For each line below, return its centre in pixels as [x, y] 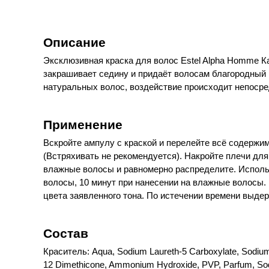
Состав [66, 233]
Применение [83, 125]
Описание [74, 42]
